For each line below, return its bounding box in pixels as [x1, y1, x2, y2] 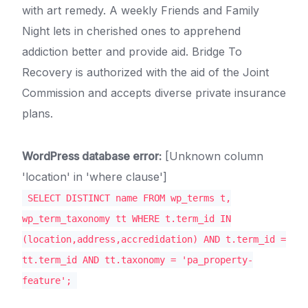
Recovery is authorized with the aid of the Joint [22, 65, 269, 80]
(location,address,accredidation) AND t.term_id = [22, 234, 286, 245]
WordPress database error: [22, 149, 162, 164]
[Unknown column [162, 149, 263, 164]
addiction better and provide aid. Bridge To [22, 45, 242, 59]
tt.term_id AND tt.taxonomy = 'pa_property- [22, 254, 253, 266]
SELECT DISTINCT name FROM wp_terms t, [27, 192, 231, 204]
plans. [22, 107, 53, 121]
